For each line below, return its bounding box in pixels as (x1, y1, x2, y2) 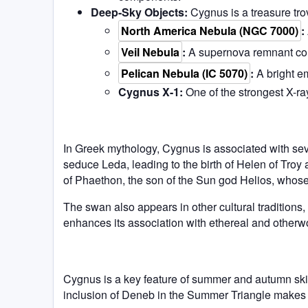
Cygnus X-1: (118, 83, 183, 100)
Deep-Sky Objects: (91, 3, 188, 20)
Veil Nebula (121, 43, 179, 60)
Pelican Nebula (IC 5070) (121, 65, 247, 81)
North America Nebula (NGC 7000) (121, 22, 298, 38)
